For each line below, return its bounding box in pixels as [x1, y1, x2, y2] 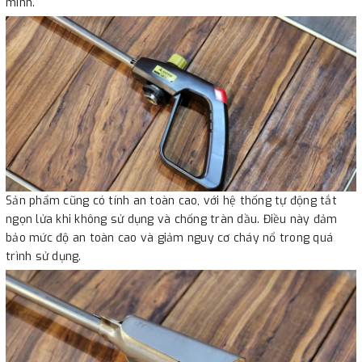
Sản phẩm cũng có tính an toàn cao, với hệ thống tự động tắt [6, 192, 337, 208]
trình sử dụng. [6, 248, 82, 264]
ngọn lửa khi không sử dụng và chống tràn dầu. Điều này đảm [6, 211, 338, 227]
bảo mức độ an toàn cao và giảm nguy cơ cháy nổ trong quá [6, 229, 333, 246]
